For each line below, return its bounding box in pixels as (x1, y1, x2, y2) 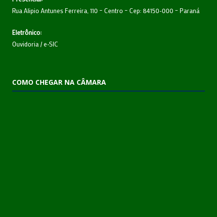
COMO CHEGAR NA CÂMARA (12, 77, 106, 87)
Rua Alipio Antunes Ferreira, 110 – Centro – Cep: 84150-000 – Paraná (12, 6, 200, 15)
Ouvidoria (12, 39, 39, 48)
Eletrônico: (12, 28, 42, 36)
